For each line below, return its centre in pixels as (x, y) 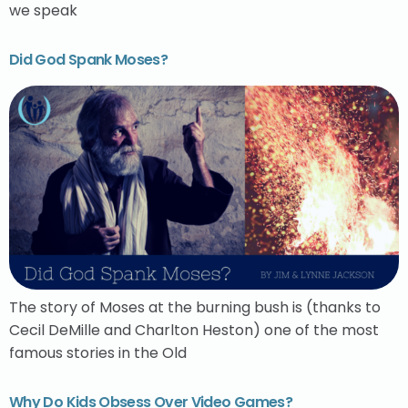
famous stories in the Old (98, 353)
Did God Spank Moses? (89, 60)
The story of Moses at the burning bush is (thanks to (195, 308)
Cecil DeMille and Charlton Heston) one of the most (194, 331)
